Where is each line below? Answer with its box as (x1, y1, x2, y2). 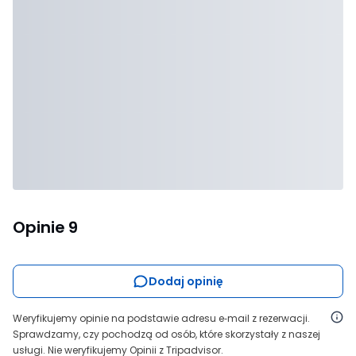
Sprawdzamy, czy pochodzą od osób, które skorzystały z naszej (13, 327, 320, 341)
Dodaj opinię (149, 273, 223, 289)
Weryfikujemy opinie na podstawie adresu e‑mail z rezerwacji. (13, 311, 310, 325)
